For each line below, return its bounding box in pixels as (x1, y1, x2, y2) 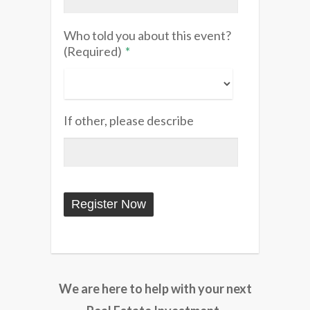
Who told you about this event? (64, 28, 231, 44)
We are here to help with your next (58, 281, 252, 297)
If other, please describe (64, 113, 194, 129)
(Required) (64, 44, 122, 60)
